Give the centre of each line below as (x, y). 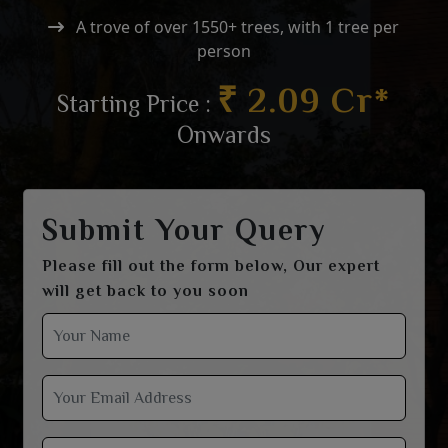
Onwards (223, 134)
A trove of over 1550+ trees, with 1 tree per (232, 27)
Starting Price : (137, 103)
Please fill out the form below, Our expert (210, 266)
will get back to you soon (145, 291)
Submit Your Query (183, 230)
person (223, 51)
